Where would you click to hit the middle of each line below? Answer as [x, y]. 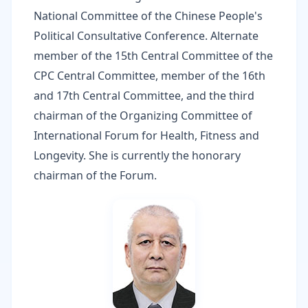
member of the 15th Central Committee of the [153, 56]
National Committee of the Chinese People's [148, 16]
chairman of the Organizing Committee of [143, 115]
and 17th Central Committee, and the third [144, 96]
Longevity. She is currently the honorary [137, 155]
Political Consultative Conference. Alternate [146, 36]
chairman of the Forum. [95, 175]
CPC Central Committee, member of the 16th [150, 76]
